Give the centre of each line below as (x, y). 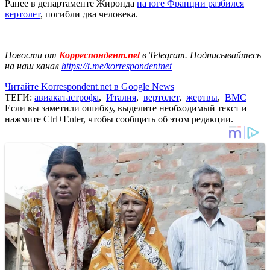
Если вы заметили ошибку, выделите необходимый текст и (126, 108)
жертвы (202, 97)
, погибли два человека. (89, 14)
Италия (121, 97)
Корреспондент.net (99, 55)
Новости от (31, 55)
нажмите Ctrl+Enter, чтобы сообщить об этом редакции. (119, 119)
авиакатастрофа (67, 97)
